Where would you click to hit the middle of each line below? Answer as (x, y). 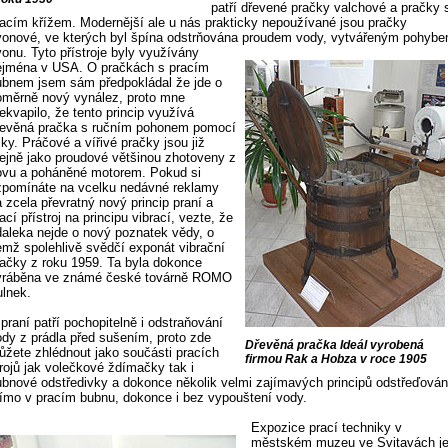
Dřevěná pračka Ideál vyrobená (334, 345)
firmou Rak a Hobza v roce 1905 (335, 359)
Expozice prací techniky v (327, 427)
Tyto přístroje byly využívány (115, 52)
